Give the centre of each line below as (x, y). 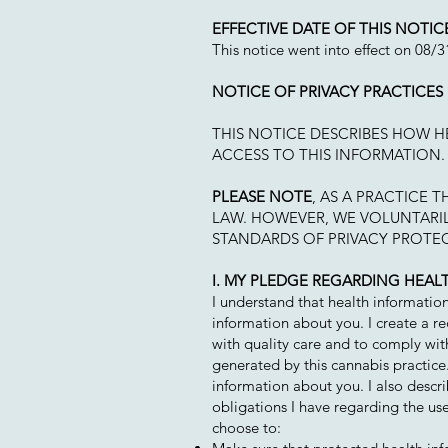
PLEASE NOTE (262, 196)
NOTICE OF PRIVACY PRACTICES (327, 91)
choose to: (246, 427)
